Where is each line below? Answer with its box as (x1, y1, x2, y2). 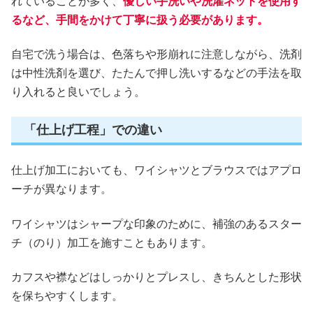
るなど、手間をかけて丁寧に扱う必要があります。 (11, 13, 268, 26)
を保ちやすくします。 (11, 290, 123, 303)
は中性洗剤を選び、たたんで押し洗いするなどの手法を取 (11, 67, 302, 80)
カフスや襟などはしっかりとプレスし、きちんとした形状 (11, 271, 302, 284)
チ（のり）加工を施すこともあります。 (11, 236, 212, 249)
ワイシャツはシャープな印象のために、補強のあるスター (11, 217, 302, 230)
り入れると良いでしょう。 (11, 86, 145, 99)
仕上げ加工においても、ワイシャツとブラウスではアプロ (11, 164, 302, 177)
